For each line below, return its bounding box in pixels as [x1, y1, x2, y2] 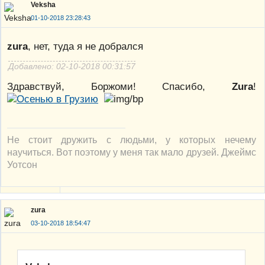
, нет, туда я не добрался [28, 40, 143, 53]
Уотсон [7, 159, 37, 170]
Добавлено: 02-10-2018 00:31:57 [8, 62, 135, 72]
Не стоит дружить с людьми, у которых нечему [7, 134, 256, 145]
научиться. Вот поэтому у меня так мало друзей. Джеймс [7, 146, 256, 157]
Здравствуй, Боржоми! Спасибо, [7, 80, 232, 92]
